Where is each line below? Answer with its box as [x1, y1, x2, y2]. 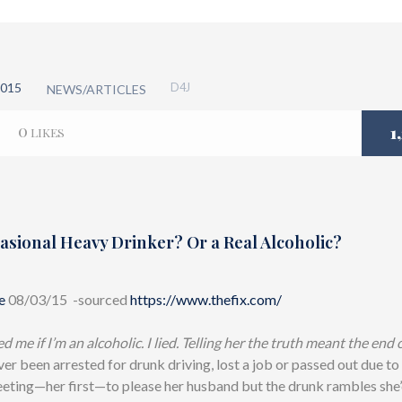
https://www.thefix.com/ [130, 291, 282, 309]
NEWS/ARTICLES [47, 81, 147, 97]
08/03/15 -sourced [8, 291, 130, 309]
